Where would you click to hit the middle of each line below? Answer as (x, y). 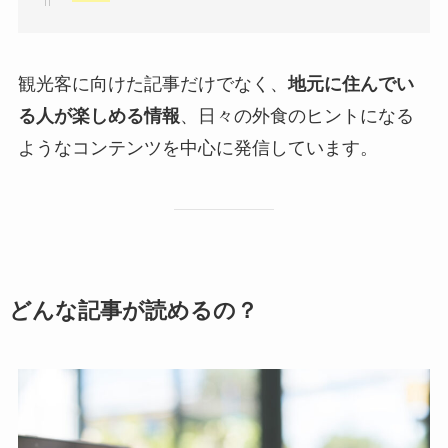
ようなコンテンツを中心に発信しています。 (197, 148)
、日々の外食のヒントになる (296, 116)
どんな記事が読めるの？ (133, 311)
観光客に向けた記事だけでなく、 (152, 84)
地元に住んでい (350, 84)
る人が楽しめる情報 (98, 116)
